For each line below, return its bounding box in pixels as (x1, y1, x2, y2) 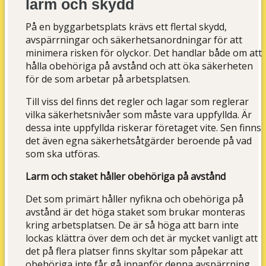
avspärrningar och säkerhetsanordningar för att (26, 33, 243, 47)
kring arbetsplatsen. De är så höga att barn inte (26, 218, 239, 232)
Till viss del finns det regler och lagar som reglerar (26, 95, 249, 109)
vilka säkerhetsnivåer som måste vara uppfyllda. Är (26, 108, 252, 122)
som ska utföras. (26, 147, 100, 161)
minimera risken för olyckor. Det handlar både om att (26, 46, 262, 60)
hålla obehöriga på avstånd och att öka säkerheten (26, 59, 254, 73)
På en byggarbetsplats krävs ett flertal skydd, (26, 20, 227, 34)
